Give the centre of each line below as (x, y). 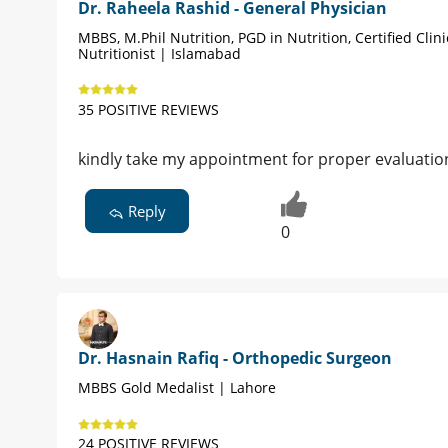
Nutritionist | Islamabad (159, 53)
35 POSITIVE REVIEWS (148, 109)
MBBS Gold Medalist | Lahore (177, 388)
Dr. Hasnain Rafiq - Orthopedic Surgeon (235, 358)
